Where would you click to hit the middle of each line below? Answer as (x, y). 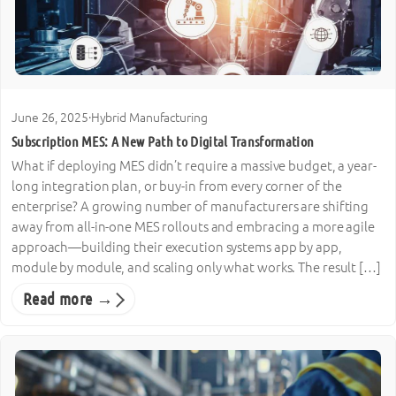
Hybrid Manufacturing (149, 118)
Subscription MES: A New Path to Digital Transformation (163, 141)
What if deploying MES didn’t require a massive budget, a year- (194, 165)
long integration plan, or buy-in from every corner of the (177, 186)
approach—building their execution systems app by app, (177, 247)
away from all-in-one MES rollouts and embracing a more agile (193, 226)
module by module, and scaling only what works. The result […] (196, 267)
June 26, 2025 (50, 118)
